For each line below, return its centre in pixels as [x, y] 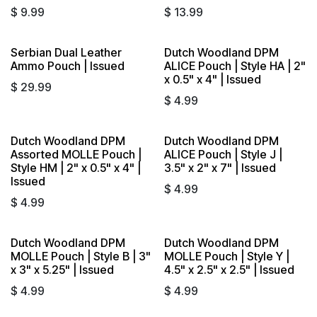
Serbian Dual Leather [66, 52]
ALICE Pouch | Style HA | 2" [235, 65]
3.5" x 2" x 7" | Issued [220, 167]
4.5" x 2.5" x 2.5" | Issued [229, 269]
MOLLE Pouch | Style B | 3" [81, 256]
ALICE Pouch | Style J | [223, 154]
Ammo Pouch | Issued [68, 65]
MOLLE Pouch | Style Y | [226, 256]
